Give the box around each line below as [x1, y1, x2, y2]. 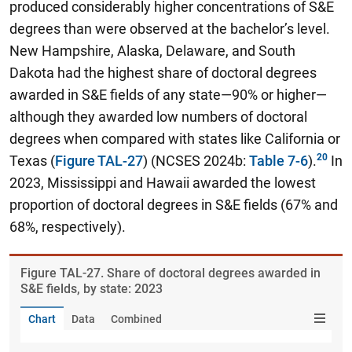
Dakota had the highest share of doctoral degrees [9, 64, 317, 81]
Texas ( [9, 152, 55, 169]
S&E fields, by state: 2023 [20, 281, 163, 296]
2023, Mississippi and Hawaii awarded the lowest [9, 174, 316, 191]
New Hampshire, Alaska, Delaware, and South [9, 42, 295, 59]
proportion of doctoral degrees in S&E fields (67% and [9, 196, 338, 213]
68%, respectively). [9, 218, 126, 235]
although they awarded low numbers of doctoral [9, 108, 307, 125]
